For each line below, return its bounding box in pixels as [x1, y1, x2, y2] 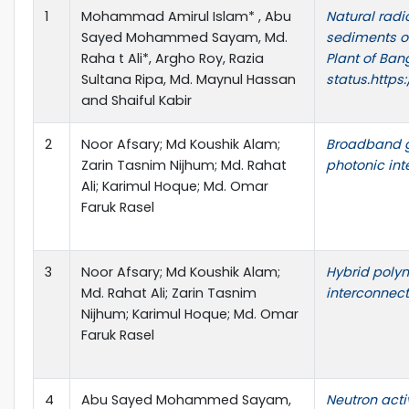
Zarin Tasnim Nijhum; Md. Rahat [81, 155, 287, 174]
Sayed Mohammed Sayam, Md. [81, 27, 288, 47]
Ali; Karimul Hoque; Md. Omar [81, 176, 268, 195]
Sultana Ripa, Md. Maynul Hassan [81, 69, 296, 89]
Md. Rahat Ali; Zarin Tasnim [81, 283, 257, 302]
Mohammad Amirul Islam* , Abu [81, 6, 291, 26]
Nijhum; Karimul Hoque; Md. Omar [81, 304, 299, 323]
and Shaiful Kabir [81, 90, 192, 110]
